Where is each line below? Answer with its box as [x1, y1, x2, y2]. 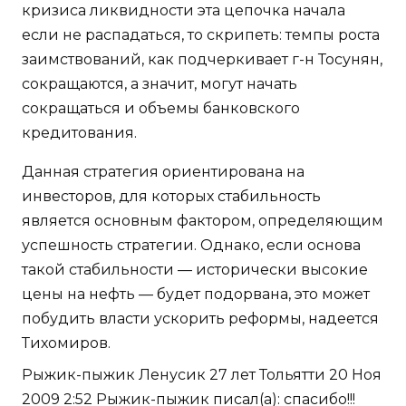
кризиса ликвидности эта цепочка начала [22, 2, 345, 20]
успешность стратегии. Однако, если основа [22, 237, 361, 255]
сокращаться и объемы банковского [22, 100, 300, 118]
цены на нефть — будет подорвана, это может [22, 285, 370, 304]
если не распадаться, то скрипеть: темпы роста [22, 26, 380, 44]
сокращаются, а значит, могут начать [22, 75, 297, 93]
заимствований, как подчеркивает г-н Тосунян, [22, 51, 382, 69]
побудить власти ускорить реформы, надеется [22, 310, 379, 328]
